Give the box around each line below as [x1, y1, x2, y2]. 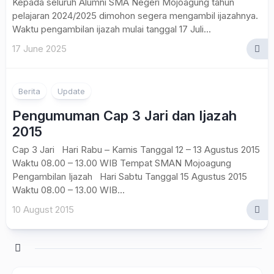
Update [57, 86, 85, 96]
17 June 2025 [12, 43, 67, 54]
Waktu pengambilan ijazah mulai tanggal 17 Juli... [12, 23, 211, 35]
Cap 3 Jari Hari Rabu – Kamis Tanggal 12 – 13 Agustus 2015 [12, 144, 260, 155]
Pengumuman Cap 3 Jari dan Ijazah [12, 108, 237, 124]
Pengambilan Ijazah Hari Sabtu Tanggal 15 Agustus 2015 [12, 171, 247, 182]
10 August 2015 [12, 204, 74, 215]
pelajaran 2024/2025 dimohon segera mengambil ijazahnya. [12, 10, 258, 21]
